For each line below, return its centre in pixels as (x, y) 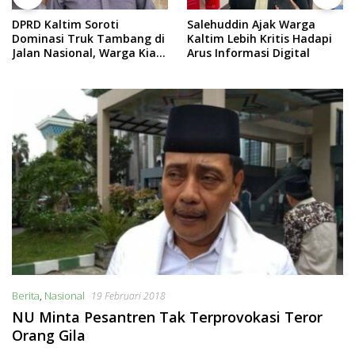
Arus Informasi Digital (248, 53)
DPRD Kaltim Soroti (65, 25)
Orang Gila (49, 335)
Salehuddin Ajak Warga (251, 25)
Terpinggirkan (52, 67)
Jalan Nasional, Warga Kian (88, 53)
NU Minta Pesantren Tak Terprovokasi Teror (167, 317)
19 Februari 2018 (128, 296)
